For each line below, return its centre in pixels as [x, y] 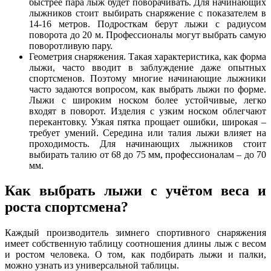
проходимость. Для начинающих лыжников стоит [148, 143]
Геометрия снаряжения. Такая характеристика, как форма [148, 56]
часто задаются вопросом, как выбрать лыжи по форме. [148, 89]
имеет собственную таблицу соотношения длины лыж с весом [135, 244]
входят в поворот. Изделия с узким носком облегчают [148, 111]
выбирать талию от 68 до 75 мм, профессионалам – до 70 [148, 154]
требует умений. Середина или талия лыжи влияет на [148, 132]
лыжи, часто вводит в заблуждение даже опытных [148, 67]
